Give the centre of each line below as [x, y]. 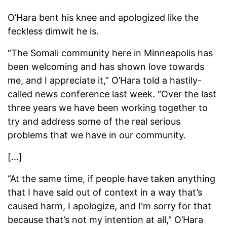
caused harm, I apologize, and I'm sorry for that [109, 206]
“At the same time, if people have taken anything [111, 179]
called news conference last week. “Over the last [112, 94]
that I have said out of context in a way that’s [105, 193]
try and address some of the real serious [94, 122]
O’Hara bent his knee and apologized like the [103, 18]
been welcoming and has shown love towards [106, 67]
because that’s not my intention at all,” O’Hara [105, 220]
